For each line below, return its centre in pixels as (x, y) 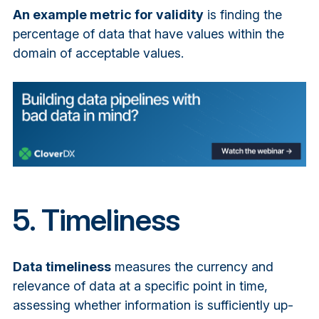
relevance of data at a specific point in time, (140, 286)
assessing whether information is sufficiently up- (153, 305)
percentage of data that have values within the (148, 33)
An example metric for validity (108, 14)
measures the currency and (192, 266)
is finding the (242, 14)
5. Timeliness (96, 219)
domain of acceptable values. (98, 53)
